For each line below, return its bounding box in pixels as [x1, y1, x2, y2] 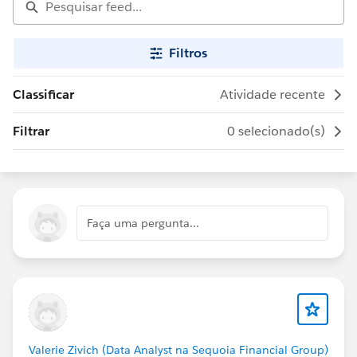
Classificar [13, 86, 74, 103]
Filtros [169, 45, 207, 61]
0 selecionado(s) [227, 123, 325, 139]
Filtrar [13, 123, 49, 139]
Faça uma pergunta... [87, 216, 199, 230]
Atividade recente [220, 86, 325, 103]
